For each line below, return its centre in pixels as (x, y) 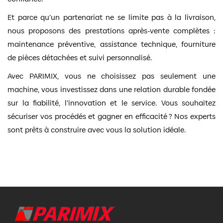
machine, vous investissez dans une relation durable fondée (111, 89)
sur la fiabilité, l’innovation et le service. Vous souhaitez (111, 103)
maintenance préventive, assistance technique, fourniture (111, 44)
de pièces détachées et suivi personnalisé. (80, 57)
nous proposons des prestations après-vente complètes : (111, 30)
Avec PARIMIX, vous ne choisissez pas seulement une (111, 76)
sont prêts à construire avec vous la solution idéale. (97, 129)
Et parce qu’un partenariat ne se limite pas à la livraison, (111, 17)
